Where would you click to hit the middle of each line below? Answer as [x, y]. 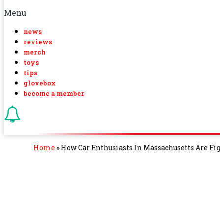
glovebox [40, 83]
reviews [38, 42]
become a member [54, 93]
